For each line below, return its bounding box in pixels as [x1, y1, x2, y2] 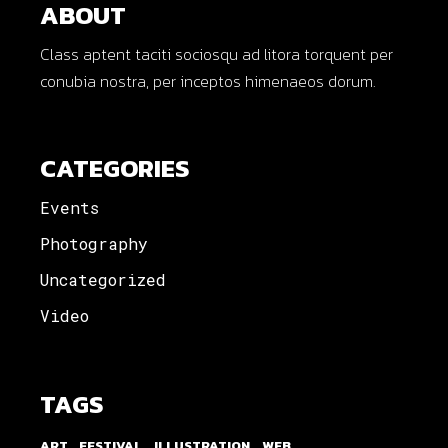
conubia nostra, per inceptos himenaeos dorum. [40, 69, 377, 93]
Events [40, 197, 100, 218]
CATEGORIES [40, 149, 190, 187]
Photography [40, 233, 149, 254]
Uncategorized [40, 269, 167, 290]
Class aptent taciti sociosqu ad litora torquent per [40, 42, 394, 66]
